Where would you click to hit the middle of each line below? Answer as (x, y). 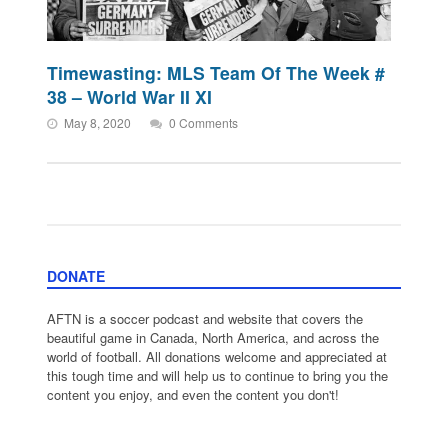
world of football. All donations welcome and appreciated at (217, 356)
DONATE (76, 275)
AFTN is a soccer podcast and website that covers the (205, 318)
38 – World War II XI (130, 96)
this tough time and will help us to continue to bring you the (218, 375)
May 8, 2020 (98, 122)
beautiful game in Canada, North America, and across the (213, 337)
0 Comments (204, 122)
